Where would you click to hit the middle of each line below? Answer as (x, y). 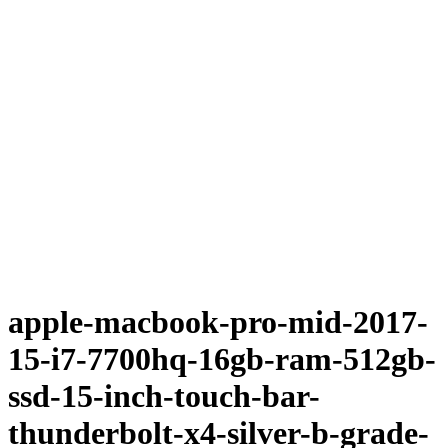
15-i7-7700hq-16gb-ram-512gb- (222, 359)
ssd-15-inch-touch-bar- (164, 396)
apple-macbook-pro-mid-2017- (218, 322)
